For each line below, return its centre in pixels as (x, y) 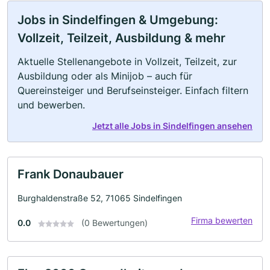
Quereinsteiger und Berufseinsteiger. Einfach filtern (133, 90)
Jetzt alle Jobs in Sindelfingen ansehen (172, 126)
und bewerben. (51, 105)
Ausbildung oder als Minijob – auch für (105, 76)
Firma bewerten (222, 220)
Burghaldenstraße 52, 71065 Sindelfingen (100, 198)
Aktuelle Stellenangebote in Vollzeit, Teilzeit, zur (127, 61)
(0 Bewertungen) (115, 223)
